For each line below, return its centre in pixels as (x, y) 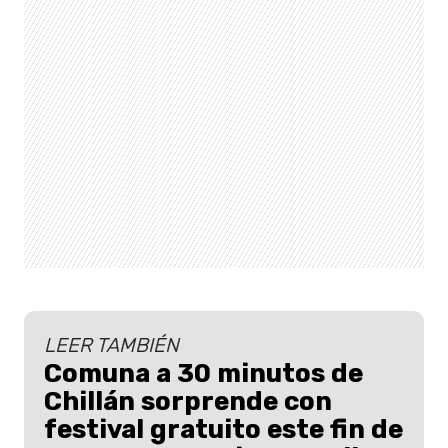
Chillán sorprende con (188, 401)
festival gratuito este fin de (223, 429)
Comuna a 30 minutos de (203, 373)
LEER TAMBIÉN (111, 345)
